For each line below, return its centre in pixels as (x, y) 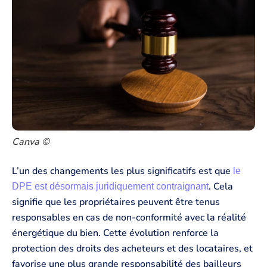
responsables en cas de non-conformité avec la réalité (129, 218)
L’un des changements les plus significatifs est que (122, 171)
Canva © (31, 142)
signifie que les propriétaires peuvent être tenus (116, 202)
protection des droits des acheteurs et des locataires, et (132, 249)
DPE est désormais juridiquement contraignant (110, 187)
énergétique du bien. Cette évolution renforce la (115, 233)
